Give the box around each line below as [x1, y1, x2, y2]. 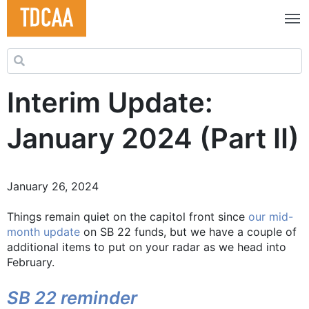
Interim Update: [7, 85, 213, 119]
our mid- [248, 209, 293, 223]
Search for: [6, 48, 63, 63]
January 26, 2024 [7, 179, 99, 193]
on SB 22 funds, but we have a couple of [80, 224, 297, 239]
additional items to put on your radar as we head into [7, 239, 286, 254]
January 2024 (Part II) [7, 121, 299, 155]
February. [7, 255, 54, 269]
